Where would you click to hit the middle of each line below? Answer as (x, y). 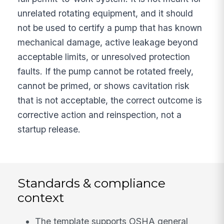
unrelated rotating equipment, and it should (105, 13)
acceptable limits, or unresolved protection (104, 56)
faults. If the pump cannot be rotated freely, (106, 71)
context (41, 197)
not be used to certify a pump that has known (110, 27)
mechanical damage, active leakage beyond (108, 42)
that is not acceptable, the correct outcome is (110, 100)
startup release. (49, 129)
